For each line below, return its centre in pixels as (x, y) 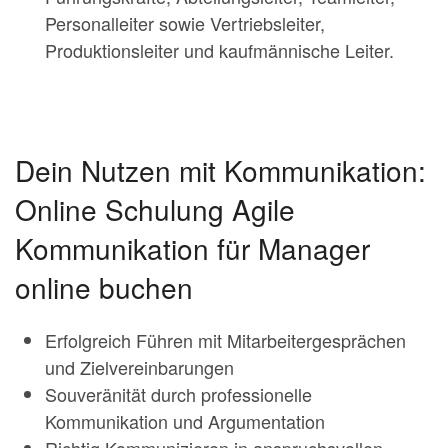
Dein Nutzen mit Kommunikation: (220, 170)
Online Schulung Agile (155, 209)
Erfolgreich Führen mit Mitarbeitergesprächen (225, 340)
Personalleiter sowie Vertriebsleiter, (185, 23)
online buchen (104, 287)
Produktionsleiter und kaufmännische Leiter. (219, 50)
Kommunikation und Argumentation (185, 421)
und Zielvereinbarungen (139, 367)
